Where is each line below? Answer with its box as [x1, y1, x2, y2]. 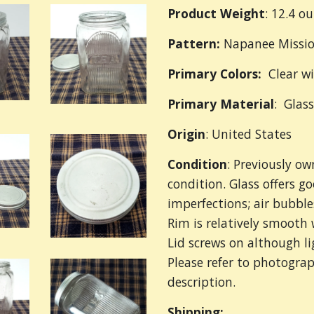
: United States [205, 125, 292, 142]
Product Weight [168, 4, 265, 22]
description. [168, 273, 235, 290]
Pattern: [168, 34, 220, 52]
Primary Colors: [168, 64, 268, 82]
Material [220, 95, 274, 112]
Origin [168, 125, 205, 142]
